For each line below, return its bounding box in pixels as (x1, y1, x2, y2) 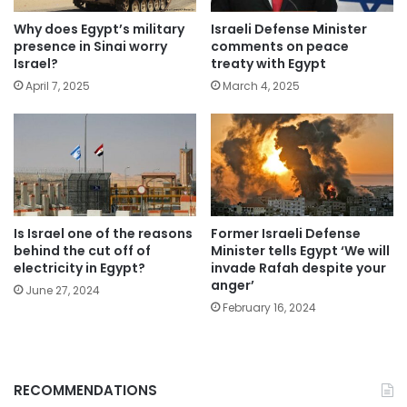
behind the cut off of (14, 242, 151, 261)
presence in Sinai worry (14, 36, 167, 55)
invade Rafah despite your (211, 259, 386, 278)
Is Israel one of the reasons (14, 224, 193, 243)
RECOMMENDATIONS (14, 381, 157, 401)
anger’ (211, 276, 254, 295)
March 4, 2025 (223, 77, 300, 94)
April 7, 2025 (25, 77, 90, 94)
